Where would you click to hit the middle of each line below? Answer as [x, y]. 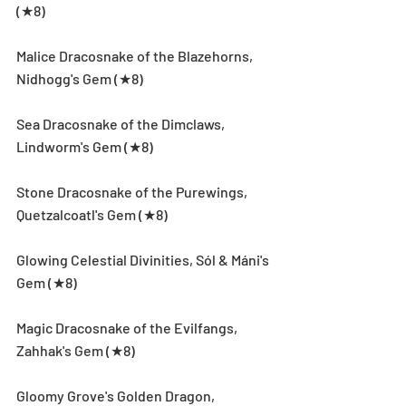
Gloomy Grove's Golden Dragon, [117, 395]
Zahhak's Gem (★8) [76, 350]
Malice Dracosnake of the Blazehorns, [136, 55]
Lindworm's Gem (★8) [85, 146]
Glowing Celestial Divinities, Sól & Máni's [144, 259]
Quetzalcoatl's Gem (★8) [92, 214]
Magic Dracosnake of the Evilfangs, [128, 327]
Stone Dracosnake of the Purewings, [133, 191]
